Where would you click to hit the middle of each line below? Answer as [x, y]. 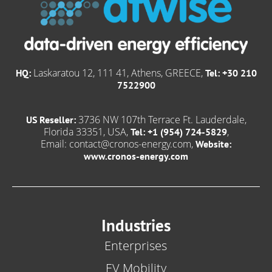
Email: [55, 144]
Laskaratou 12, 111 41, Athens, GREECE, [118, 73]
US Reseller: [51, 119]
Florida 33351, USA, [87, 131]
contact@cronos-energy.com [130, 144]
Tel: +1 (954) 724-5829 [178, 131]
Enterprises [136, 246]
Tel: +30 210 [231, 73]
